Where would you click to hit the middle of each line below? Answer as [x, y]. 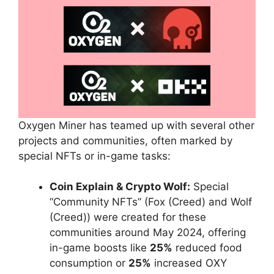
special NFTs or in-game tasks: [94, 156]
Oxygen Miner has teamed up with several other [136, 125]
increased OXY [189, 263]
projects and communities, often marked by [125, 140]
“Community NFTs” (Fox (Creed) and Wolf [151, 202]
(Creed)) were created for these [128, 217]
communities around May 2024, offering [148, 233]
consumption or [89, 263]
